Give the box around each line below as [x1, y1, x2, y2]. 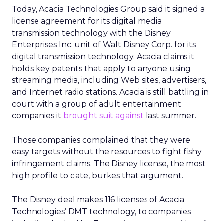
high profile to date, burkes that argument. [12, 171, 183, 180]
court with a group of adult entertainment [12, 99, 181, 109]
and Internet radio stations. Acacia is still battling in [12, 87, 209, 97]
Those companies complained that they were [12, 135, 190, 145]
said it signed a [147, 4, 205, 14]
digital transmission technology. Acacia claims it [12, 52, 194, 61]
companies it [12, 111, 63, 120]
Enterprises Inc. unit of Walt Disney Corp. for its [12, 40, 196, 49]
